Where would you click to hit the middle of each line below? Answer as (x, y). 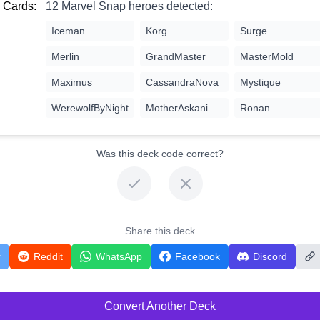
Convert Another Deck (160, 306)
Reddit (48, 256)
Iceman (68, 30)
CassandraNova (182, 82)
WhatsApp (119, 256)
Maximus (72, 82)
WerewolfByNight (90, 107)
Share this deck (160, 230)
